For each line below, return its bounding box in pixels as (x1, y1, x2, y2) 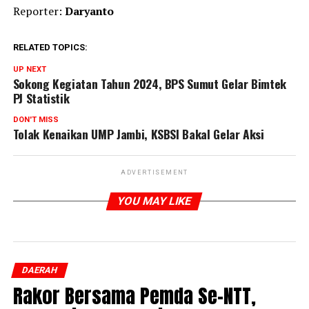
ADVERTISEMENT (120, 169, 189, 177)
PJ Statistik (12, 89, 70, 108)
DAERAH (20, 265, 59, 276)
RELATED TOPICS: (12, 42, 88, 53)
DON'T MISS (12, 115, 59, 125)
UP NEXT (12, 65, 46, 74)
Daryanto (64, 3, 114, 19)
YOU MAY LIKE (116, 195, 194, 208)
